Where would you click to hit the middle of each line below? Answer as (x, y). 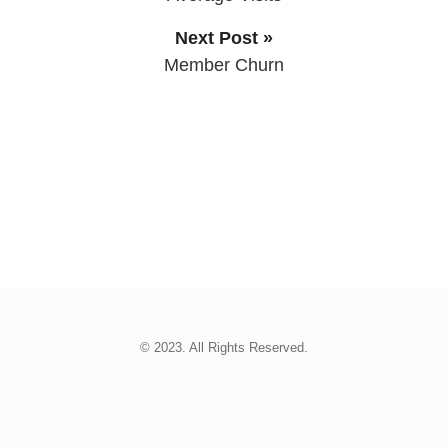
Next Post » (224, 38)
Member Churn (224, 65)
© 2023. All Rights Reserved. (224, 347)
